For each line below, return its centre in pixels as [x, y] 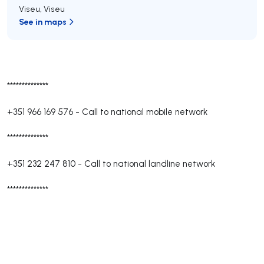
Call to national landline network [150, 164]
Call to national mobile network [145, 112]
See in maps [43, 22]
